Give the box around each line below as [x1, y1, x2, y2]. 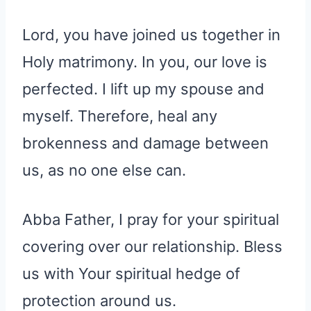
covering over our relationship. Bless [22, 237, 283, 256]
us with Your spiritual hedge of [22, 264, 240, 283]
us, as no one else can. [22, 161, 186, 180]
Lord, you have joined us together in [22, 26, 280, 44]
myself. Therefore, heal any [22, 107, 217, 126]
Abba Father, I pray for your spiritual [22, 210, 279, 229]
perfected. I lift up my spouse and [22, 80, 264, 99]
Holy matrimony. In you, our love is [22, 53, 267, 72]
